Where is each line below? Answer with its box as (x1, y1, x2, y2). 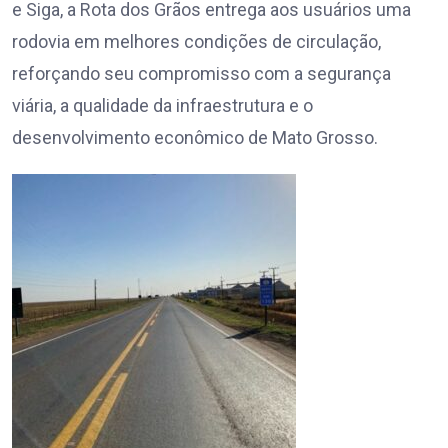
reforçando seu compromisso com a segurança (12, 63, 391, 85)
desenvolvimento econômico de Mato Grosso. (12, 127, 378, 149)
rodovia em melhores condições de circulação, (12, 31, 381, 53)
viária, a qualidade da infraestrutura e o (12, 95, 313, 117)
